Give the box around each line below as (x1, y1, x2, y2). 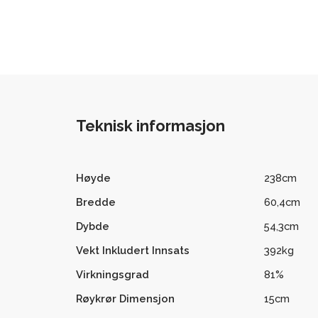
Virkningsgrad (75, 268, 149, 281)
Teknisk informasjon (75, 117, 225, 136)
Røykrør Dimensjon (75, 292, 175, 305)
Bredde (75, 196, 116, 209)
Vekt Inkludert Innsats (75, 244, 190, 257)
